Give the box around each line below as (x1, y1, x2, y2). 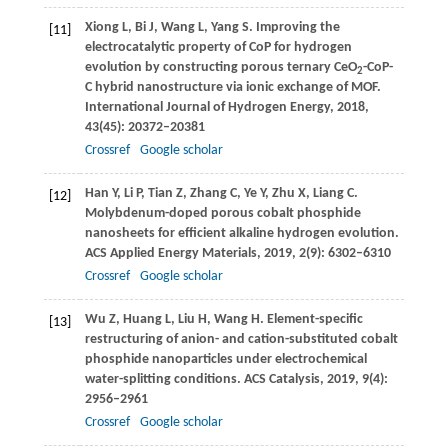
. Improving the (248, 20, 340, 36)
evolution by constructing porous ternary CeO (84, 60, 357, 76)
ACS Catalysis (240, 372, 320, 388)
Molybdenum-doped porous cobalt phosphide (84, 206, 361, 222)
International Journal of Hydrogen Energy (84, 100, 330, 116)
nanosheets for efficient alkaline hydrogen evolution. (84, 226, 399, 242)
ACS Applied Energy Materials (84, 246, 257, 262)
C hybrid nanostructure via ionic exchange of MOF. (84, 80, 381, 96)
